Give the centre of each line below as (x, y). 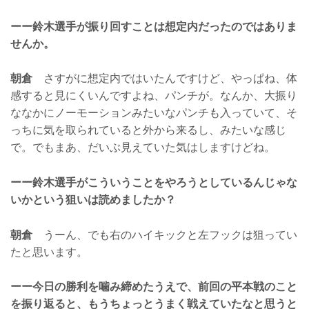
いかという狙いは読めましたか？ (93, 199)
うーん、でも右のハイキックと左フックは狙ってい (165, 235)
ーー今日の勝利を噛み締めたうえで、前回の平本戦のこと (154, 287)
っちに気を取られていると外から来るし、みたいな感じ (148, 130)
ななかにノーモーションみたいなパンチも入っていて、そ (154, 113)
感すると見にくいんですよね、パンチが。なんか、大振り (154, 96)
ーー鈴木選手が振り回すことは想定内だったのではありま (154, 26)
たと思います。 (49, 252)
